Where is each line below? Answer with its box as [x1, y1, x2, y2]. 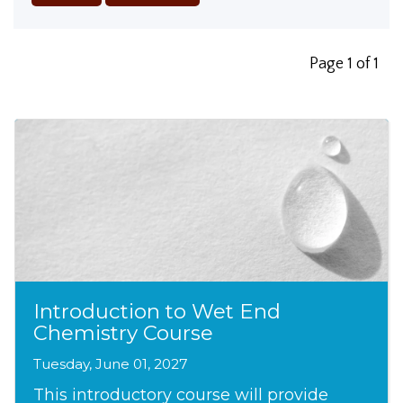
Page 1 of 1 [309, 55, 379, 74]
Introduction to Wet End [33, 298, 282, 324]
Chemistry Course [33, 319, 214, 345]
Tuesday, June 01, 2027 [33, 355, 189, 373]
